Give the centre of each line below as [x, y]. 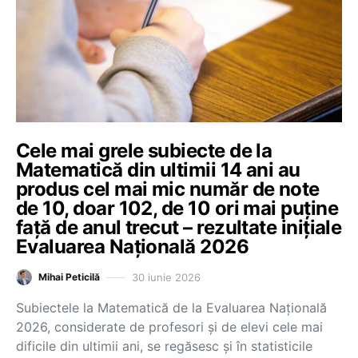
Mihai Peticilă [69, 277]
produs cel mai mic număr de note [168, 189]
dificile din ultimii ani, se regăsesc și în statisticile [164, 346]
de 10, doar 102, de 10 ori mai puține [177, 208]
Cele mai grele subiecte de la [144, 151]
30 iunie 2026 [166, 277]
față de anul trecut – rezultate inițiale [179, 227]
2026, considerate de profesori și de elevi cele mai [169, 327]
